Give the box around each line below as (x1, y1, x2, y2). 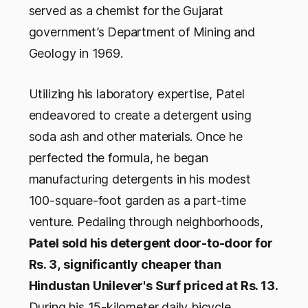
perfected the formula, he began (28, 151, 208, 166)
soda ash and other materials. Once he (28, 129, 243, 144)
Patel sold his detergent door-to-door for (28, 236, 273, 251)
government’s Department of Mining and (28, 25, 255, 40)
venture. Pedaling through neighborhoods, (28, 214, 264, 230)
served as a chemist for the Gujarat (28, 3, 224, 19)
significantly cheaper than (63, 257, 221, 272)
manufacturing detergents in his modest (28, 172, 251, 187)
